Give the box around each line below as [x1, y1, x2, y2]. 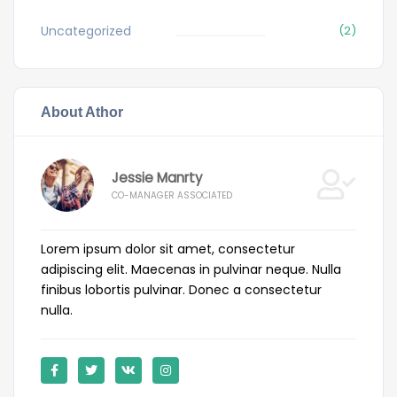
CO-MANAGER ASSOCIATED [112, 189, 232, 203]
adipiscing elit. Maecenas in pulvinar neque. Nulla [41, 260, 341, 278]
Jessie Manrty [112, 168, 202, 188]
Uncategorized [41, 21, 131, 40]
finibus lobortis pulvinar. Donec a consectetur [41, 280, 322, 299]
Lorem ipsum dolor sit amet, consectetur [41, 239, 295, 258]
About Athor [41, 103, 123, 120]
